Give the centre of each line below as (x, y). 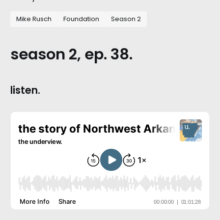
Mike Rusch (34, 19)
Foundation (81, 19)
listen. (25, 90)
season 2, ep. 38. (71, 54)
